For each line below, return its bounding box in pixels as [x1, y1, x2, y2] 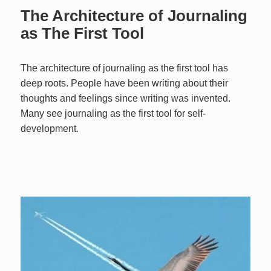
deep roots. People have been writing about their [21, 77, 229, 88]
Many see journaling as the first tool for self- [21, 108, 206, 119]
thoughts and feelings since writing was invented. [21, 93, 231, 103]
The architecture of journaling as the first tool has [21, 62, 229, 73]
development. [21, 123, 79, 134]
